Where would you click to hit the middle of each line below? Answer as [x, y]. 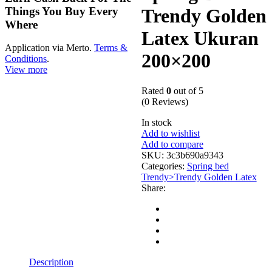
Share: [153, 188]
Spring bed [208, 166]
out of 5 [187, 90]
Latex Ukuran [200, 39]
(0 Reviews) [165, 101]
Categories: [164, 166]
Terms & [111, 48]
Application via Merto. [49, 48]
